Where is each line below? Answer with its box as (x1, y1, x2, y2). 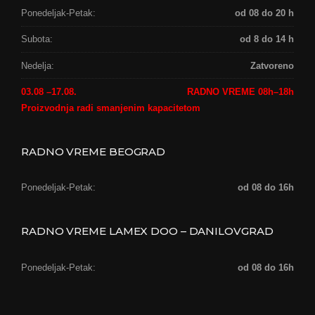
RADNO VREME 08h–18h (187, 86, 294, 97)
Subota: (21, 34, 53, 45)
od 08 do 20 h (235, 8, 294, 18)
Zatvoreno (250, 60, 294, 71)
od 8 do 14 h (240, 34, 294, 45)
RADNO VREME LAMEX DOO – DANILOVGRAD (21, 224, 274, 238)
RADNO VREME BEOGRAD (21, 144, 166, 158)
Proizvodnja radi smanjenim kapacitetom (21, 102, 200, 113)
